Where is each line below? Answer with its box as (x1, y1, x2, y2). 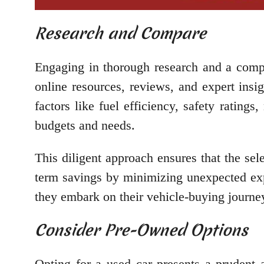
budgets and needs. (35, 117, 138, 133)
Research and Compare (35, 22, 206, 44)
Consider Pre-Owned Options (35, 219, 248, 241)
